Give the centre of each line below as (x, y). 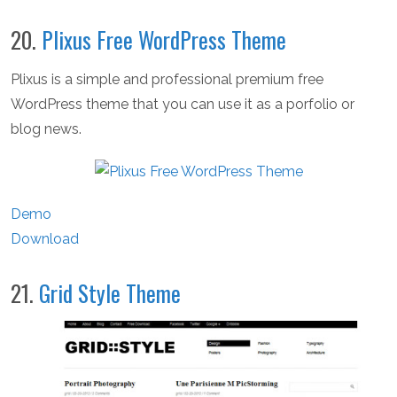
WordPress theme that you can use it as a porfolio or (183, 104)
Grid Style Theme (110, 293)
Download (45, 239)
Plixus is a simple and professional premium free (167, 79)
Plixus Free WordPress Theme (164, 39)
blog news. (46, 128)
